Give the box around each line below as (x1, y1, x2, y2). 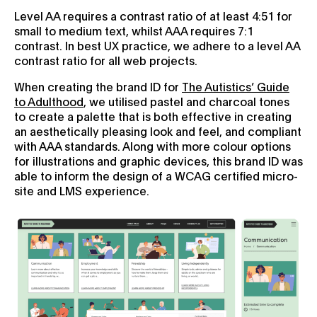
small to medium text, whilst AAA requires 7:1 (14, 23, 253, 38)
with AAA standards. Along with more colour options (14, 138, 291, 154)
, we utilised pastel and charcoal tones (83, 93, 289, 109)
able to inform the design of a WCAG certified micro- (14, 168, 298, 183)
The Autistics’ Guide (182, 79, 289, 94)
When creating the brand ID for (14, 79, 182, 94)
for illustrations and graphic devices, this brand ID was (14, 153, 303, 168)
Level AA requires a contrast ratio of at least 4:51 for (14, 8, 292, 23)
